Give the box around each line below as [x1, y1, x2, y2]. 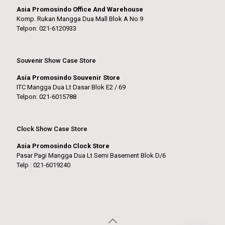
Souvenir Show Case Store [17, 57, 96, 65]
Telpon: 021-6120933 [17, 25, 76, 33]
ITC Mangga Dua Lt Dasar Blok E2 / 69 [17, 83, 126, 91]
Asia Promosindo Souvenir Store [17, 74, 120, 82]
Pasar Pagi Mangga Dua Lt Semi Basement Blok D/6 [17, 152, 166, 160]
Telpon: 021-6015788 [17, 93, 76, 101]
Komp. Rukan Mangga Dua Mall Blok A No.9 [17, 15, 143, 23]
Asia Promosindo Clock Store [17, 142, 109, 150]
